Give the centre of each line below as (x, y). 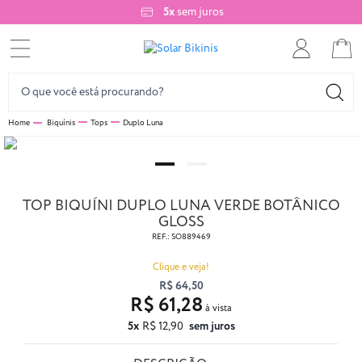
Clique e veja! (181, 267)
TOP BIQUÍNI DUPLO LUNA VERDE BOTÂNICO (181, 206)
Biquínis (61, 123)
